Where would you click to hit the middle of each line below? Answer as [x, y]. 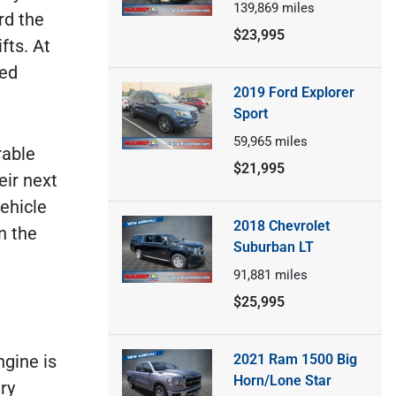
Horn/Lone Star [282, 380]
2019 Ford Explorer [293, 92]
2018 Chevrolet [281, 225]
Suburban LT [273, 247]
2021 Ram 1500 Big [295, 359]
